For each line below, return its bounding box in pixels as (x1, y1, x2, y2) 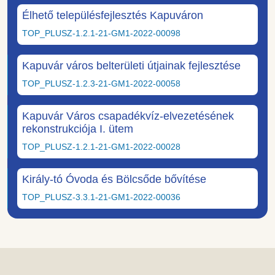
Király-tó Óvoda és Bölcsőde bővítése (22, 173, 206, 186)
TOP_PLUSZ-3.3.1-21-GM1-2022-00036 (22, 192, 180, 203)
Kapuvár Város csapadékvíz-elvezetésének (22, 110, 234, 123)
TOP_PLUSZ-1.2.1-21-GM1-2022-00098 (22, 28, 180, 39)
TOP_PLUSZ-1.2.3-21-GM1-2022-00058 (22, 79, 180, 89)
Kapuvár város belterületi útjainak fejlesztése (22, 60, 241, 72)
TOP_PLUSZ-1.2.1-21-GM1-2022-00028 (22, 142, 180, 152)
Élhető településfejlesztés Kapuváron (22, 9, 203, 22)
